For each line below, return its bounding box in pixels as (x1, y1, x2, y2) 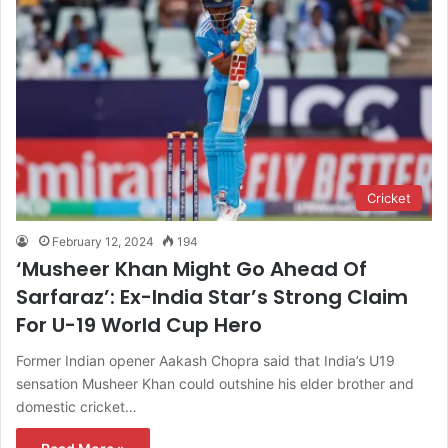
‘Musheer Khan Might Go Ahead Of (16, 255, 367, 284)
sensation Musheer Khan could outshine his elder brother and (16, 375, 414, 393)
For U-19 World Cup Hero (16, 311, 262, 340)
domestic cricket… (16, 398, 137, 416)
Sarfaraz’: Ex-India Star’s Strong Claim (16, 283, 408, 312)
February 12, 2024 (52, 234, 154, 250)
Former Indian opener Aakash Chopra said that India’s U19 (16, 352, 395, 370)
